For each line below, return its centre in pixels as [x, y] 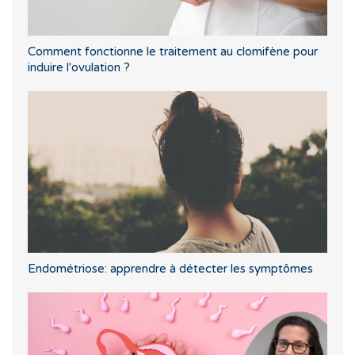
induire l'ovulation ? [79, 68]
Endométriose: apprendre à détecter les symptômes [170, 269]
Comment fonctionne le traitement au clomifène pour [173, 52]
